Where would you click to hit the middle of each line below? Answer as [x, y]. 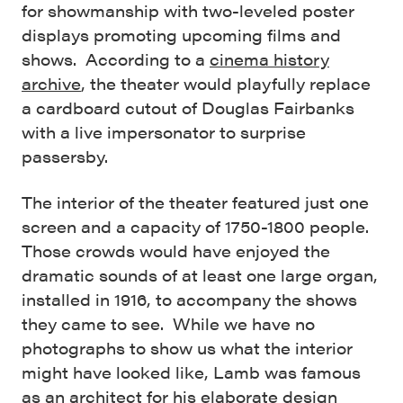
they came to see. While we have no [168, 324]
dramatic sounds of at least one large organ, [200, 275]
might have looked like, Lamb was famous [191, 372]
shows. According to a [116, 59]
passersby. [67, 157]
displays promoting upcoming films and [181, 35]
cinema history [269, 59]
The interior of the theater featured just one [195, 202]
